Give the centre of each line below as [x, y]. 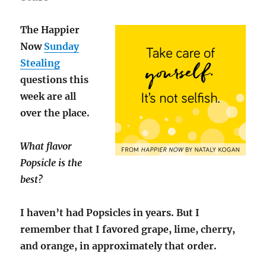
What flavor [46, 146]
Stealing [40, 63]
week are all [48, 96]
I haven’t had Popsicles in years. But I [110, 213]
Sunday [62, 47]
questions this [55, 80]
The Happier [50, 30]
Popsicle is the [51, 163]
